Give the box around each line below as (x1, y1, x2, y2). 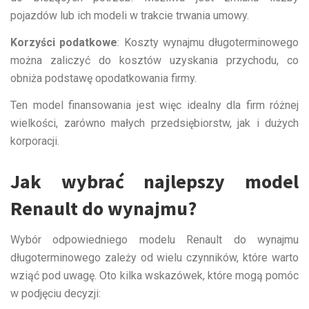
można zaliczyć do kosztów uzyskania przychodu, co (10, 53, 299, 67)
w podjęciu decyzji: (10, 286, 101, 300)
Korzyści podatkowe (10, 35, 118, 49)
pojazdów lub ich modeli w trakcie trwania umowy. (10, 8, 249, 22)
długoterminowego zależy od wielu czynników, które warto (10, 250, 299, 264)
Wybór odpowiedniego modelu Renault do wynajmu (10, 232, 299, 246)
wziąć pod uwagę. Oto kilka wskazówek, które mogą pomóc (10, 268, 299, 282)
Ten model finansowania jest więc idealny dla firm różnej (10, 98, 299, 112)
